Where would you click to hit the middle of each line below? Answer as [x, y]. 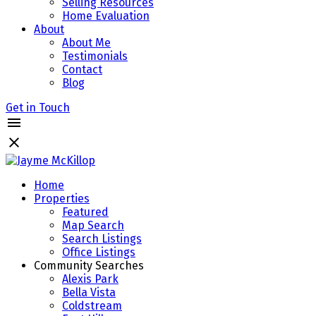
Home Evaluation [106, 16]
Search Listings [102, 239]
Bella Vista [89, 292]
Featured [85, 212]
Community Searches [89, 266]
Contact [82, 69]
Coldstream [92, 306]
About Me [86, 43]
